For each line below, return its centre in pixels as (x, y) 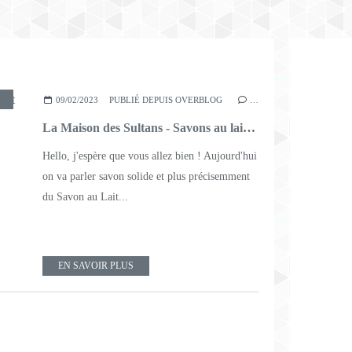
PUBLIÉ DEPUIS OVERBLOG (166, 99)
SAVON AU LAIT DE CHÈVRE (159, 99)
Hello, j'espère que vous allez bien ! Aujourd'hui (150, 156)
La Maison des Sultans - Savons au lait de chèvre (249, 127)
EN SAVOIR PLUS (96, 265)
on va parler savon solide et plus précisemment (146, 176)
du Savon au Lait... (85, 196)
